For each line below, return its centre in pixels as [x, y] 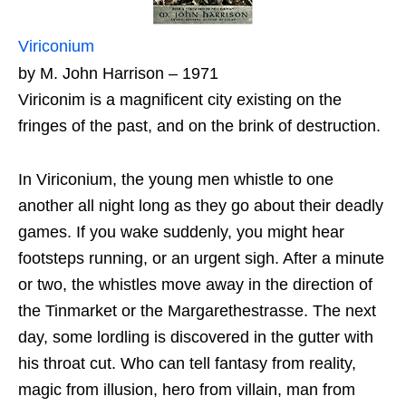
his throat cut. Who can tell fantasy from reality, [187, 363]
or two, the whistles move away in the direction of [195, 284]
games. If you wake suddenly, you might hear [181, 232]
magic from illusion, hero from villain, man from [187, 389]
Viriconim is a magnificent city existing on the [180, 99]
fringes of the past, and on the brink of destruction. [199, 126]
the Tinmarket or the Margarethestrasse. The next [197, 310]
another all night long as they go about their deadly [201, 205]
